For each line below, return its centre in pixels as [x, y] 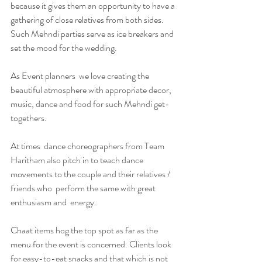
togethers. [30, 118]
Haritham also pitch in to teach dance [78, 160]
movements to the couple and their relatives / [91, 174]
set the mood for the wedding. [64, 47]
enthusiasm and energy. [54, 202]
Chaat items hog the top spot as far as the [85, 230]
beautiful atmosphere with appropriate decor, [92, 89]
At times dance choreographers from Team [88, 146]
